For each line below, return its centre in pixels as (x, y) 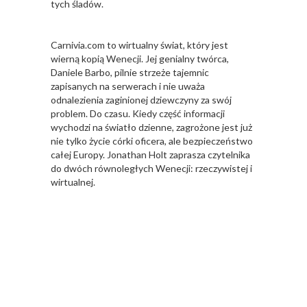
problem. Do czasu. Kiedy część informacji (138, 114)
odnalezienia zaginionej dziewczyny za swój (141, 100)
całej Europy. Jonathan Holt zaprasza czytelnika (150, 155)
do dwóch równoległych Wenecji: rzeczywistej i (151, 169)
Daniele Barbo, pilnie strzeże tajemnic (130, 73)
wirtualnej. (73, 182)
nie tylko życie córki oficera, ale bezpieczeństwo (152, 141)
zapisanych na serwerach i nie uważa (128, 86)
